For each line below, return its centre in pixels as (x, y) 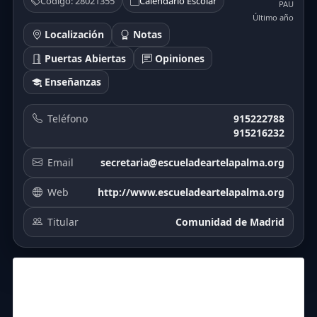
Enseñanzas (71, 82)
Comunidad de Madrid (230, 221)
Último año (273, 18)
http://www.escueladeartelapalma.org (191, 192)
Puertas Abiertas (83, 58)
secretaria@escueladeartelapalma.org (192, 162)
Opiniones (178, 58)
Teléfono (68, 118)
